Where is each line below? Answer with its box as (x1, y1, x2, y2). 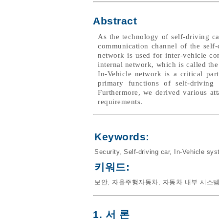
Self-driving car (124, 148, 170, 155)
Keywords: (94, 131, 150, 143)
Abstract (93, 15, 137, 27)
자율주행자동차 (112, 178, 158, 186)
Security (94, 148, 119, 155)
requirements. (98, 98, 143, 106)
